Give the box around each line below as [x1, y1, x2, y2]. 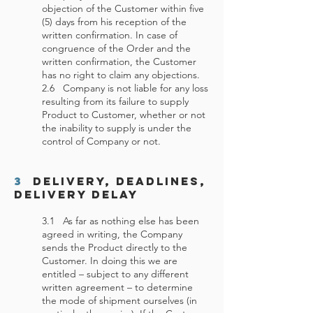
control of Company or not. [42, 135, 161, 147]
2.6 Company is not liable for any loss [42, 82, 208, 94]
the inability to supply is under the [42, 122, 191, 134]
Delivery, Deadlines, [23, 174, 206, 188]
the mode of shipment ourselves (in [42, 294, 197, 307]
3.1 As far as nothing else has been [42, 214, 199, 227]
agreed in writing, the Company [42, 228, 182, 240]
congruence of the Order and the [42, 42, 191, 54]
